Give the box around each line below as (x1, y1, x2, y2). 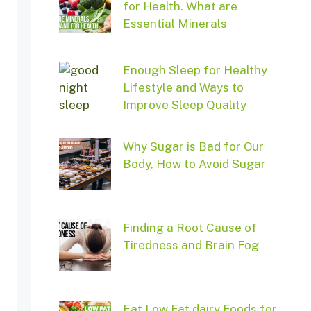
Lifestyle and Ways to (122, 81, 244, 95)
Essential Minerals (122, 17, 227, 31)
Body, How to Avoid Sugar (122, 157, 266, 171)
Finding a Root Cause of (122, 221, 257, 235)
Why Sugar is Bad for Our (122, 140, 264, 154)
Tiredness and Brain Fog (122, 238, 259, 253)
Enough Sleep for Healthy (122, 63, 267, 78)
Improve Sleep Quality (122, 98, 246, 112)
